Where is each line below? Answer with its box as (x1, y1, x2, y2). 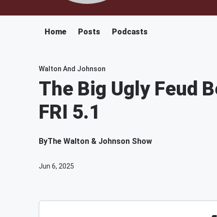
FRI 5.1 (39, 101, 100, 124)
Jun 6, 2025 (39, 162, 74, 170)
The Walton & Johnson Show (47, 137, 152, 146)
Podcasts (112, 27, 148, 36)
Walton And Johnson (39, 65, 106, 73)
